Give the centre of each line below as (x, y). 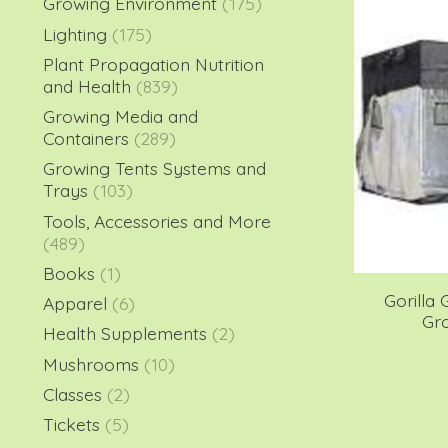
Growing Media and (120, 116)
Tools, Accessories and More (157, 220)
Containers (86, 138)
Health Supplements (125, 333)
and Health (87, 85)
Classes (72, 393)
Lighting (77, 33)
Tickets (71, 424)
